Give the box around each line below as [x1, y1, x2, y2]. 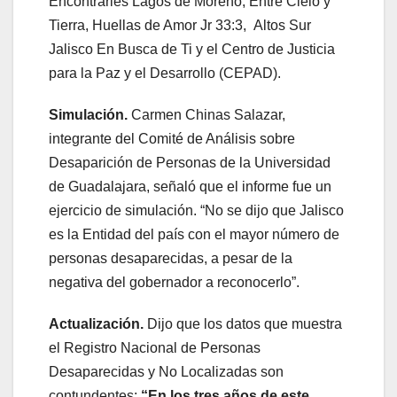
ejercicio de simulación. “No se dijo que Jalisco [49, 202, 344, 218]
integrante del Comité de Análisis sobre [49, 130, 295, 146]
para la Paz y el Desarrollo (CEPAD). [49, 65, 281, 81]
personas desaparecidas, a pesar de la [49, 250, 292, 266]
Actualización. [49, 315, 147, 331]
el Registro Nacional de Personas [49, 339, 261, 355]
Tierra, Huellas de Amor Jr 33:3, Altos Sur [49, 17, 311, 33]
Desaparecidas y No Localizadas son [49, 363, 284, 379]
